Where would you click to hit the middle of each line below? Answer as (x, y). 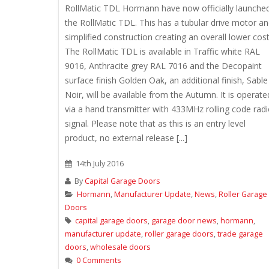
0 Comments (99, 260)
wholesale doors (120, 247)
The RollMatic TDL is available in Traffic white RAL (162, 51)
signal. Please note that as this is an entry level (155, 123)
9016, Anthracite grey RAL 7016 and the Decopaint (163, 66)
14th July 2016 (99, 164)
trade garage (240, 234)
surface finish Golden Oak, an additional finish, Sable (166, 80)
